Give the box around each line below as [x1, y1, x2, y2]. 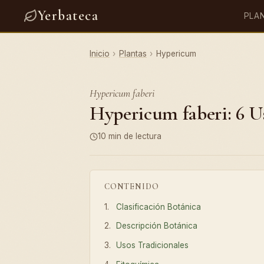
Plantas [118, 49, 147, 58]
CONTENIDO [104, 181, 159, 192]
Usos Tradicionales [116, 240, 189, 250]
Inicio [90, 49, 110, 58]
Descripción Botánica [116, 221, 198, 231]
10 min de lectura [98, 131, 161, 141]
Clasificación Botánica [116, 202, 202, 212]
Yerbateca [38, 7, 98, 24]
